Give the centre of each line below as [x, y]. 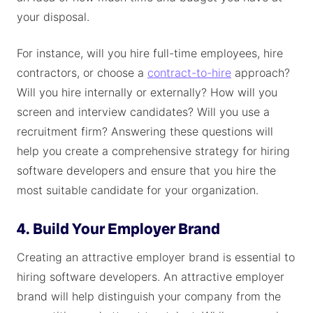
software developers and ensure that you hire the [146, 170]
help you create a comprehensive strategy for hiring [153, 151]
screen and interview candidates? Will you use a [143, 112]
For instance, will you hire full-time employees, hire [150, 53]
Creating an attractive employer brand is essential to [156, 257]
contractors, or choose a [82, 73]
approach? [261, 73]
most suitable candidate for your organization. [138, 190]
